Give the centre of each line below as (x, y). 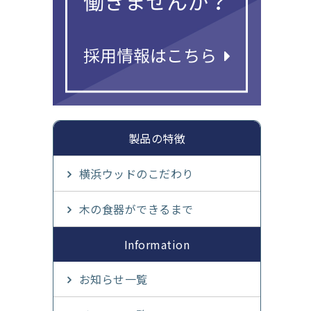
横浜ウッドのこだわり (136, 174)
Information (157, 245)
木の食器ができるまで (136, 209)
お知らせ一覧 (113, 279)
